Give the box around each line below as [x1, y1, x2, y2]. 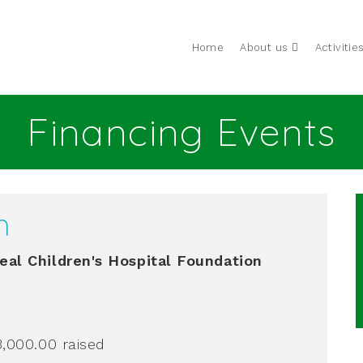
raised [62, 335, 105, 352]
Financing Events [27, 108, 336, 156]
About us [240, 41, 288, 53]
